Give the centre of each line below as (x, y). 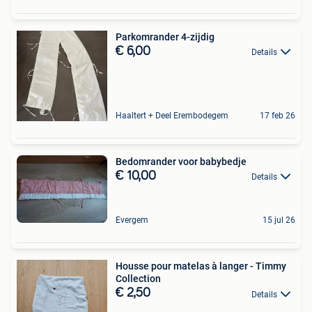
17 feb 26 (278, 115)
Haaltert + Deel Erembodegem (172, 115)
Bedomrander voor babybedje (181, 161)
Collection (138, 279)
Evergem (132, 220)
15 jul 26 (279, 220)
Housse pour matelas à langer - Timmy (201, 266)
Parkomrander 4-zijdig (165, 37)
